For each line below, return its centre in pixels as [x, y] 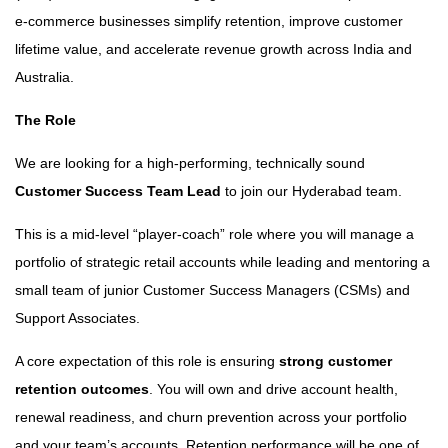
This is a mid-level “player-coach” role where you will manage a [214, 234]
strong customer [335, 361]
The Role [45, 120]
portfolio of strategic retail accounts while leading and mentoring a [222, 262]
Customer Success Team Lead [118, 191]
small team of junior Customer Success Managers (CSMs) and [212, 290]
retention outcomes [82, 389]
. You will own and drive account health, [273, 389]
